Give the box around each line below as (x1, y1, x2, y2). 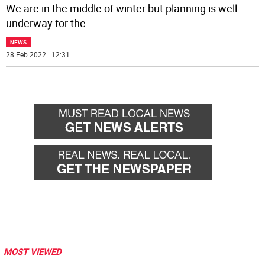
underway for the (6, 16, 86, 31)
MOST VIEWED (4, 245, 62, 258)
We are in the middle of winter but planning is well (6, 1, 238, 16)
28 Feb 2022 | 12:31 (6, 50, 70, 60)
